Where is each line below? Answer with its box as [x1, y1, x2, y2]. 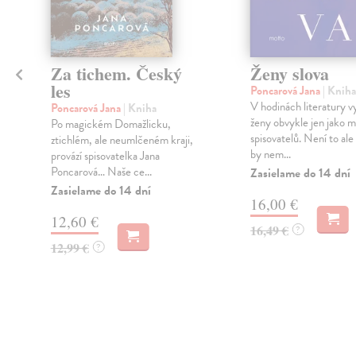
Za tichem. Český [50, 60, 182, 87]
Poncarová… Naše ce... [50, 163, 152, 181]
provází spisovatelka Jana [50, 147, 160, 165]
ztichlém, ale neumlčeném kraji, [50, 131, 193, 149]
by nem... [250, 145, 291, 164]
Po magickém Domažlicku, [50, 115, 171, 133]
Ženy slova [250, 60, 329, 87]
